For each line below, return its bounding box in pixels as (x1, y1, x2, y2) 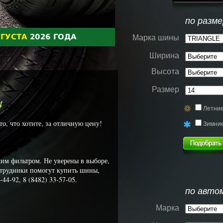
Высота (151, 67, 179, 76)
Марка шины (132, 33, 179, 42)
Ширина (149, 51, 179, 60)
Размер (151, 85, 179, 94)
